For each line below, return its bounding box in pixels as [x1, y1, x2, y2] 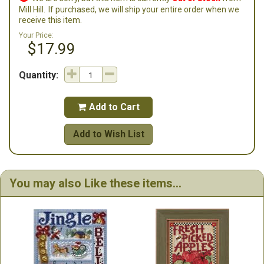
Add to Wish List [72, 128, 144, 140]
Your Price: [19, 31, 54, 39]
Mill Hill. [19, 5, 45, 14]
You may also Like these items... [9, 176, 181, 190]
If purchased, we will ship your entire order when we [48, 5, 239, 14]
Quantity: [19, 70, 58, 81]
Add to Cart [89, 101, 140, 113]
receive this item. [19, 15, 82, 25]
